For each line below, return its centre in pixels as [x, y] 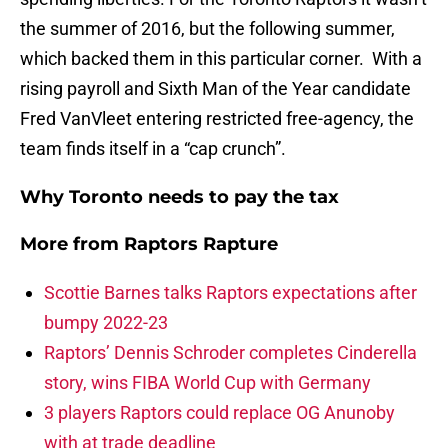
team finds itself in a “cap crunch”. [153, 149]
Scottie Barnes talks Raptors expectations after [230, 293]
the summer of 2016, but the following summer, [207, 29]
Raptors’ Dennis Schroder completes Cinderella [230, 353]
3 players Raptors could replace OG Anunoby [219, 413]
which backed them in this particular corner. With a [221, 59]
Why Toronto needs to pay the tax [179, 197]
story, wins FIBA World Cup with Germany [207, 383]
